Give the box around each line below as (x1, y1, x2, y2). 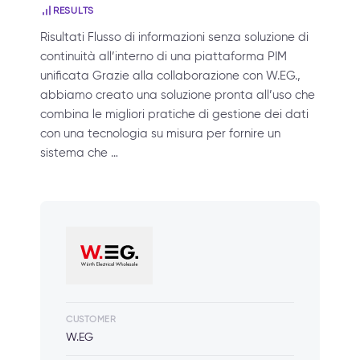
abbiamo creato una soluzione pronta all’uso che (40, 88, 315, 102)
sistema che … (40, 145, 118, 160)
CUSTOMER (66, 313, 117, 325)
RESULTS (53, 4, 95, 16)
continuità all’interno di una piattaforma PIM (40, 49, 287, 63)
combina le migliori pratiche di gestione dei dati (40, 107, 309, 121)
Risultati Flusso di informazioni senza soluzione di (40, 30, 309, 44)
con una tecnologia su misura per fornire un (40, 126, 280, 141)
